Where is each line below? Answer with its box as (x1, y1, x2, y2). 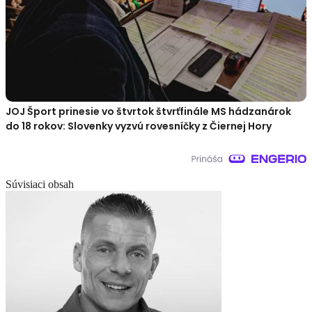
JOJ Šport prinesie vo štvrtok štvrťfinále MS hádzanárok (6, 104, 291, 119)
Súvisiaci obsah (6, 178, 74, 191)
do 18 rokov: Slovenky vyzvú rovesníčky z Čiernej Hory (6, 119, 272, 134)
